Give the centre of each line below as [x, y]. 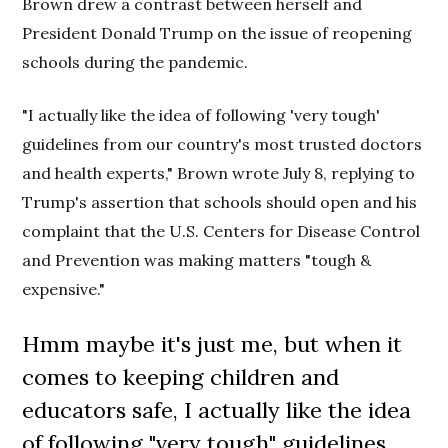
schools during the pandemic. [135, 61]
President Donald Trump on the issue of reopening [217, 32]
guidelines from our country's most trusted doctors [222, 143]
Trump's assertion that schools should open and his [220, 201]
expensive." [64, 288]
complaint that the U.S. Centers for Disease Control [221, 230]
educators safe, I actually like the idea [217, 409]
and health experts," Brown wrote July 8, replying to [219, 172]
